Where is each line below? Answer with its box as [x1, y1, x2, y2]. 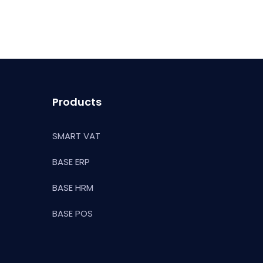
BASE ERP [52, 156, 90, 168]
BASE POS [52, 207, 93, 220]
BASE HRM [52, 181, 93, 194]
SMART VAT [52, 130, 100, 142]
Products [52, 95, 102, 109]
